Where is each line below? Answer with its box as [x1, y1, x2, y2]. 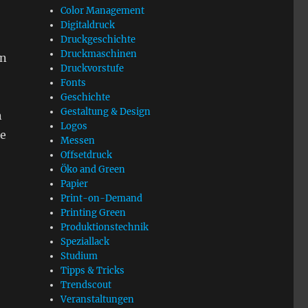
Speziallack [60, 236, 110, 247]
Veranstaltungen [60, 294, 135, 305]
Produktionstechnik [60, 221, 149, 233]
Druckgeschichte [60, 34, 136, 45]
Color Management [60, 5, 145, 16]
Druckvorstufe [60, 63, 124, 74]
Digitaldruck [60, 19, 115, 31]
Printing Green [60, 207, 126, 219]
